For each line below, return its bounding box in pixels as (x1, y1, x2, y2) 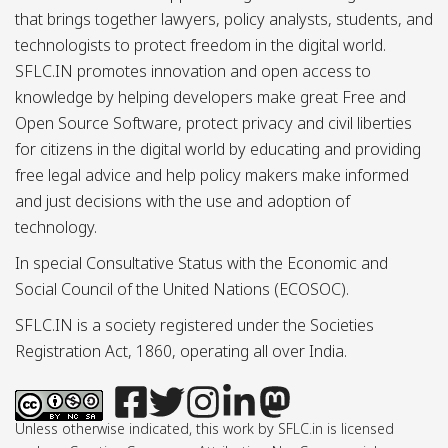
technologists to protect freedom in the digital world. (15, 33, 386, 56)
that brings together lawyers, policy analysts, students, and (15, 7, 433, 30)
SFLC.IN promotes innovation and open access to (15, 59, 371, 82)
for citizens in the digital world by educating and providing (15, 137, 421, 160)
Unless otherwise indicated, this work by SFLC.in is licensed (15, 418, 394, 438)
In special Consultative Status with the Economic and (15, 251, 388, 274)
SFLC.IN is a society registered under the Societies (15, 313, 374, 336)
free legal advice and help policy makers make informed (15, 163, 409, 186)
